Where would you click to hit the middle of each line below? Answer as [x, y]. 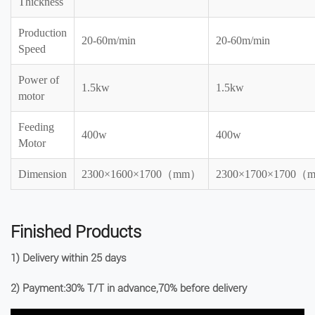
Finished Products [76, 232]
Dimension [43, 174]
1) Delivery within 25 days [69, 258]
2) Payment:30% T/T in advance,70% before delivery [129, 289]
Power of [39, 80]
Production [43, 33]
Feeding [36, 127]
